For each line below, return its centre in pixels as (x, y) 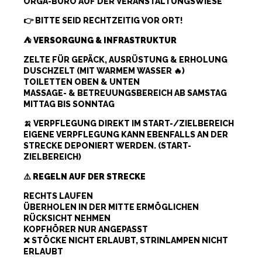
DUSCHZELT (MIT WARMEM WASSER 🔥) (104, 71)
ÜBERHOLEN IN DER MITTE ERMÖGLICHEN (111, 207)
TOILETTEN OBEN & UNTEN (82, 82)
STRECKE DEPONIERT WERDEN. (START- (107, 146)
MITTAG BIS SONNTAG (69, 104)
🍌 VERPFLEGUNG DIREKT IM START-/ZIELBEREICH (129, 124)
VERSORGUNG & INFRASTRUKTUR (105, 40)
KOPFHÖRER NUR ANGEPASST (86, 230)
